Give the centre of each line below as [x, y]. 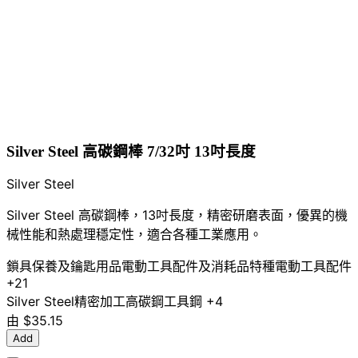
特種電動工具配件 [300, 266]
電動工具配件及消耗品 [185, 266]
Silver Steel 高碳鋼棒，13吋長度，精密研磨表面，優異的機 [177, 215]
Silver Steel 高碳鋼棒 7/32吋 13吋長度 [131, 151]
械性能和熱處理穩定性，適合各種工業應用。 [134, 234]
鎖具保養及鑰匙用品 [64, 266]
